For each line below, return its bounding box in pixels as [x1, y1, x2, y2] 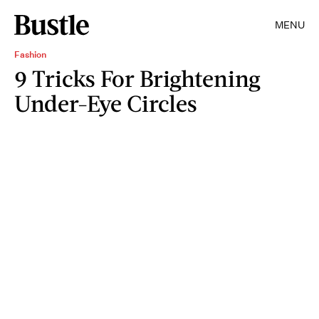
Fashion [14, 48, 46, 61]
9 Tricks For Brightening [14, 64, 261, 92]
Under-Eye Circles [14, 89, 197, 117]
